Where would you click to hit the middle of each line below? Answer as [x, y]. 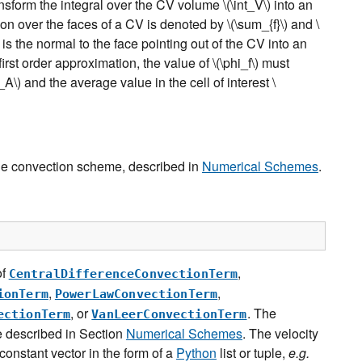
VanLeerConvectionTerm [169, 314]
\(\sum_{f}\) [257, 24]
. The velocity [280, 333]
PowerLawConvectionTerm [136, 294]
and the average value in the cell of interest [147, 82]
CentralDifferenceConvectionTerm [123, 274]
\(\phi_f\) [236, 63]
